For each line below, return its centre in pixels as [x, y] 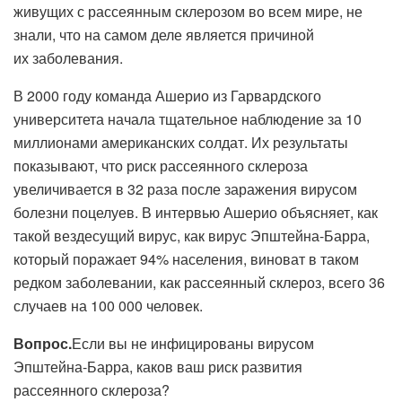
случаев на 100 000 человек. [108, 305]
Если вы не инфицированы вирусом [193, 343]
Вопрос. [43, 343]
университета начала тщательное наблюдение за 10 [188, 118]
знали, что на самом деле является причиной [164, 34]
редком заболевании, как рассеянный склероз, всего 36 [199, 282]
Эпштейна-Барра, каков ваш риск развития [158, 366]
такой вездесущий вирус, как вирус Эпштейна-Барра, [192, 235]
